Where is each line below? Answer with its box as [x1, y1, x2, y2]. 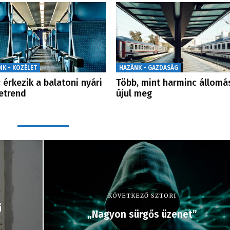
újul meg [116, 88, 152, 100]
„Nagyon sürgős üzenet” [87, 208, 197, 221]
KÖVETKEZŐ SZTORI [107, 192, 177, 200]
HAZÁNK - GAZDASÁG [119, 64, 178, 72]
